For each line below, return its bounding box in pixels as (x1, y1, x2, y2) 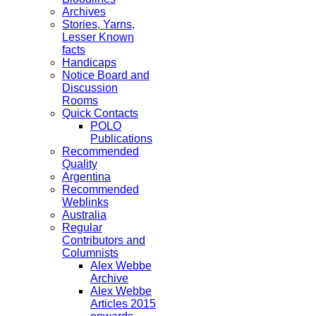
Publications (90, 133, 152, 145)
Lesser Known (62, 31, 134, 43)
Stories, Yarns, (62, 18, 135, 30)
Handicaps (62, 56, 116, 68)
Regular (62, 221, 102, 233)
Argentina (62, 171, 111, 183)
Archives (62, 6, 106, 18)
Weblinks (62, 196, 109, 208)
